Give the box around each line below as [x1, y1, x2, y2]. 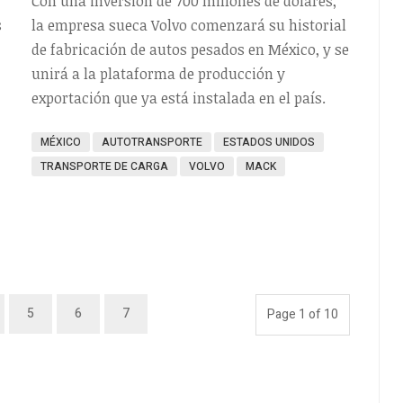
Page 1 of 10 [267, 304, 339, 324]
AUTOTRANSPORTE [101, 133, 202, 150]
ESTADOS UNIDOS [222, 133, 315, 150]
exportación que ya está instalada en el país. [31, 87, 326, 108]
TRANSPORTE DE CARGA [40, 157, 168, 175]
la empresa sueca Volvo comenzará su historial [31, 14, 346, 35]
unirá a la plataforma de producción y [31, 63, 285, 84]
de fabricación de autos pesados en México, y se [31, 39, 349, 59]
